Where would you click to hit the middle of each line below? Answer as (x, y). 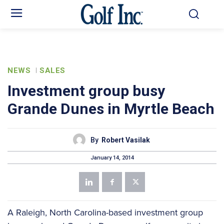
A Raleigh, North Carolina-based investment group (105, 212)
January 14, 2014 (112, 157)
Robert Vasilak (125, 140)
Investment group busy (86, 91)
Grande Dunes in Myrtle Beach (111, 109)
